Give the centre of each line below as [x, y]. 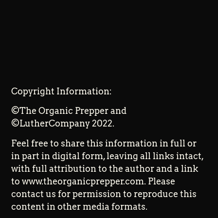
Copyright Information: [62, 91]
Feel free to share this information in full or [104, 143]
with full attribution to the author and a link [105, 168]
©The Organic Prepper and [69, 111]
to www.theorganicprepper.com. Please [93, 181]
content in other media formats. [80, 206]
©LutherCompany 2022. [63, 124]
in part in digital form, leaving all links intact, [108, 156]
